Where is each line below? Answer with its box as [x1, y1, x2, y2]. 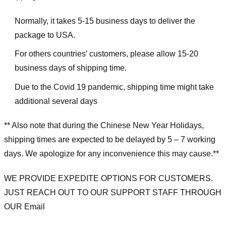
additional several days [14, 96, 97, 105]
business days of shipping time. [14, 64, 127, 73]
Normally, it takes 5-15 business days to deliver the [14, 16, 195, 25]
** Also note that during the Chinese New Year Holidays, [4, 121, 204, 130]
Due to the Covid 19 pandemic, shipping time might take [14, 82, 214, 91]
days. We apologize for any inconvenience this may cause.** [4, 149, 219, 158]
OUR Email [4, 202, 45, 211]
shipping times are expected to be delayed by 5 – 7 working [4, 135, 215, 144]
